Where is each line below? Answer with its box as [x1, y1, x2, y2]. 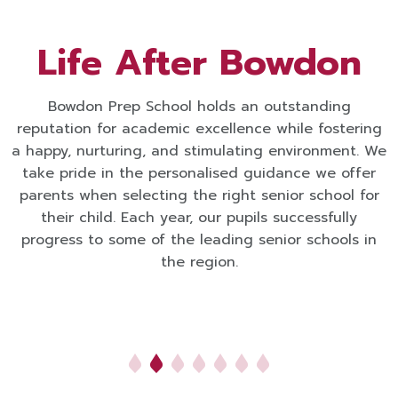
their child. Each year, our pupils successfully [41, 207, 357, 229]
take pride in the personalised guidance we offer [22, 163, 376, 185]
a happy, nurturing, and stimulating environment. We [12, 140, 386, 163]
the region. [160, 251, 238, 274]
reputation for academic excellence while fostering [16, 118, 382, 140]
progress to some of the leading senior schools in [21, 229, 377, 251]
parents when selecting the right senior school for [19, 185, 379, 207]
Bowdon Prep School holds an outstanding [47, 96, 351, 118]
